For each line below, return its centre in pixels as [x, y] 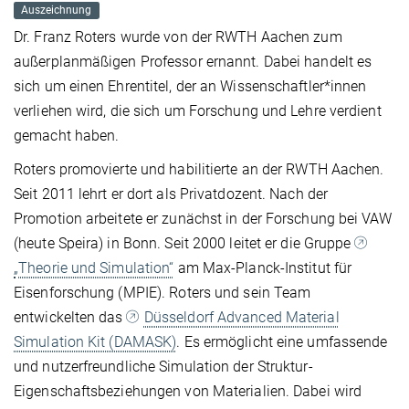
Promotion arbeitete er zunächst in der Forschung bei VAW [203, 219]
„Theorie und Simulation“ [94, 268]
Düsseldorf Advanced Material [241, 318]
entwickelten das [70, 318]
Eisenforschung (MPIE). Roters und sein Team [163, 293]
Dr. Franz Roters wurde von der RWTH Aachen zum [178, 37]
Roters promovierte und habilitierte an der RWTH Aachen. [199, 170]
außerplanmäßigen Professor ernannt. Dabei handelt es [193, 62]
